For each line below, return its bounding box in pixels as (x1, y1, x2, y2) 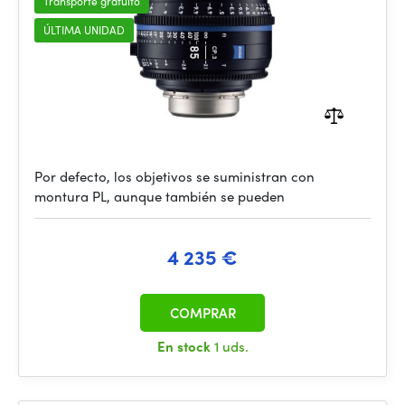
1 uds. (213, 336, 249, 356)
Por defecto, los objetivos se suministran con (34, 166, 315, 186)
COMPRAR (169, 303, 236, 323)
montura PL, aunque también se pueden (34, 186, 285, 206)
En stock (156, 336, 214, 356)
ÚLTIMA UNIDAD (43, 22, 125, 38)
